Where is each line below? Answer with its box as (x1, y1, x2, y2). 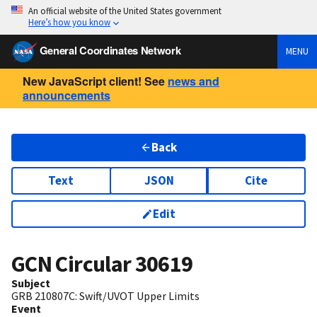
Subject (11, 276, 50, 291)
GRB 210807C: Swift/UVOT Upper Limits (11, 289, 200, 304)
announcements (23, 86, 110, 103)
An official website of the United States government (28, 5, 221, 16)
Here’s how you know (28, 16, 110, 28)
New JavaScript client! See (23, 72, 165, 89)
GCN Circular (11, 250, 135, 279)
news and (168, 72, 219, 89)
